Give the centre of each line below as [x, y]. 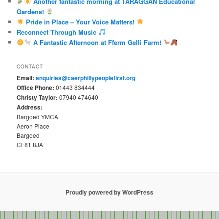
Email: [26, 78]
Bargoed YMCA [38, 117]
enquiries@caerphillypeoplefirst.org [86, 78]
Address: [30, 107]
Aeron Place [33, 126]
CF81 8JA [30, 145]
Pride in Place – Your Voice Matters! [80, 22]
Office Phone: [36, 88]
